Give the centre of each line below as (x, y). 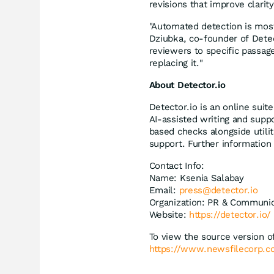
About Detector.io (187, 85)
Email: (164, 190)
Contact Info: (176, 165)
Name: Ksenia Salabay (196, 178)
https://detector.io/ (230, 214)
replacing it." (176, 63)
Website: (169, 214)
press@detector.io (218, 190)
